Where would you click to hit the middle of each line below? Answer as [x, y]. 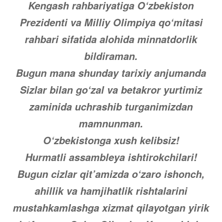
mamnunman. [111, 123]
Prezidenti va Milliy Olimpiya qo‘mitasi [111, 22]
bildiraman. [111, 56]
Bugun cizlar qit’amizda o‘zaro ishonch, [111, 174]
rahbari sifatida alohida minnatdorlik [111, 39]
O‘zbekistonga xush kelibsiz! [111, 140]
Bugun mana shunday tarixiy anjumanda [111, 73]
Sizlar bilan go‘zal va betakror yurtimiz [111, 90]
